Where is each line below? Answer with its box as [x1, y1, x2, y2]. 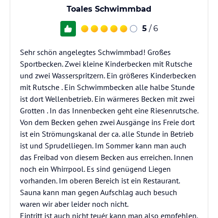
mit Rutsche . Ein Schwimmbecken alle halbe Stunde [20, 82, 195, 92]
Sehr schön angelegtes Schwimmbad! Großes [20, 47, 171, 57]
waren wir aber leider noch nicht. [20, 199, 128, 209]
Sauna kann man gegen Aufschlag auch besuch [20, 187, 177, 197]
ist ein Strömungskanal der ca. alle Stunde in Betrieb [20, 129, 194, 139]
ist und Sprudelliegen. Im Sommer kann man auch [20, 141, 186, 150]
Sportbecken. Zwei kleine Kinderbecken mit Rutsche [20, 59, 192, 69]
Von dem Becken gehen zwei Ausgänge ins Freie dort [20, 117, 195, 127]
